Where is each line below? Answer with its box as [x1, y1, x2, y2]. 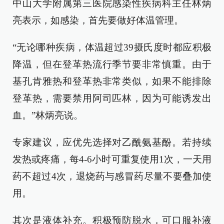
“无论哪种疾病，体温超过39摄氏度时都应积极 [12, 42, 211, 52]
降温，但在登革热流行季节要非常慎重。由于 [12, 59, 211, 69]
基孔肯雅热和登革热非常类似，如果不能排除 [12, 76, 211, 86]
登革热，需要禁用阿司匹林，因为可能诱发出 [12, 93, 211, 103]
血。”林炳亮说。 [12, 110, 83, 120]
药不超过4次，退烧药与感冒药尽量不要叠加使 [12, 171, 211, 181]
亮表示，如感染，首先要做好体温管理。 [12, 15, 183, 25]
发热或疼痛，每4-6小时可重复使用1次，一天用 [12, 154, 211, 164]
